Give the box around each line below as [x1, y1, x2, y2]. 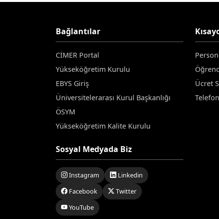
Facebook [67, 186, 97, 196]
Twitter [114, 186, 136, 196]
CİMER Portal [56, 50, 99, 60]
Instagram [67, 170, 99, 179]
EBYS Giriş [56, 78, 89, 88]
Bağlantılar [56, 25, 100, 37]
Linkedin [116, 170, 143, 179]
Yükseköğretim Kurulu [56, 64, 130, 74]
